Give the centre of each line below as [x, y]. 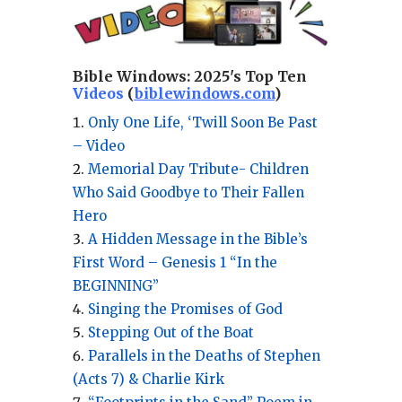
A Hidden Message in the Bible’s [197, 240]
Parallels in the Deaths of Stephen [204, 356]
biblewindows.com [204, 94]
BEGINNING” [115, 286]
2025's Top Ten [250, 77]
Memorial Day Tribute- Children [198, 170]
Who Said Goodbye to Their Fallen [188, 193]
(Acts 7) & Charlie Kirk [148, 380]
